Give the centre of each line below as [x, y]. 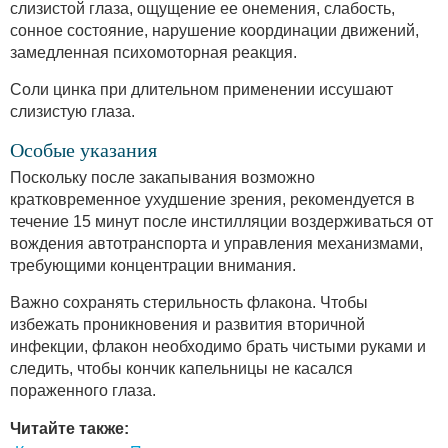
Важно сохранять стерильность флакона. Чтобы [189, 302]
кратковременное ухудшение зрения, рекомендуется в [212, 199]
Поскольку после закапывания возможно [162, 177]
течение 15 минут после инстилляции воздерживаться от [221, 221]
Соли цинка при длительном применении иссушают [201, 89]
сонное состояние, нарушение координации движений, [214, 30]
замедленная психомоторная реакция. [153, 52]
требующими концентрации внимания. [153, 265]
